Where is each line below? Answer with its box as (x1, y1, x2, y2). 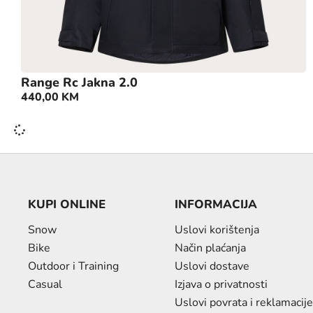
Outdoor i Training (28, 259, 119, 275)
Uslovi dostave (174, 259, 249, 275)
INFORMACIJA (174, 196, 257, 213)
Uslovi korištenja (174, 222, 259, 238)
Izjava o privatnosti (174, 277, 268, 293)
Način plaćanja (174, 240, 246, 256)
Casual (28, 277, 62, 293)
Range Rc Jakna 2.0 (21, 74, 138, 91)
